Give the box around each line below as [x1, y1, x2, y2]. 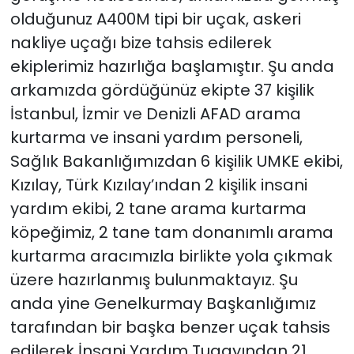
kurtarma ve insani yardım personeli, [9, 126, 303, 149]
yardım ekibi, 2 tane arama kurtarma [9, 198, 307, 220]
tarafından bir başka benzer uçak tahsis [9, 316, 330, 339]
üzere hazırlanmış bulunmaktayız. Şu [9, 269, 298, 292]
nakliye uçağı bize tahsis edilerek [9, 32, 272, 55]
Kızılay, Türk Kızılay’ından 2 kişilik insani [9, 174, 307, 197]
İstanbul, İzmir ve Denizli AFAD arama [9, 103, 301, 126]
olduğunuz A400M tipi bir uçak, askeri [9, 8, 301, 31]
